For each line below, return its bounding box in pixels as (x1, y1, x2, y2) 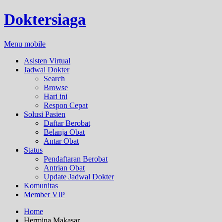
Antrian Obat (44, 163, 85, 172)
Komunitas (24, 181, 58, 190)
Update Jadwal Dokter (44, 172, 114, 181)
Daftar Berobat (44, 118, 90, 127)
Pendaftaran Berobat (44, 154, 108, 163)
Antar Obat (44, 136, 79, 145)
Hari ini (44, 92, 67, 101)
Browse (44, 83, 68, 92)
